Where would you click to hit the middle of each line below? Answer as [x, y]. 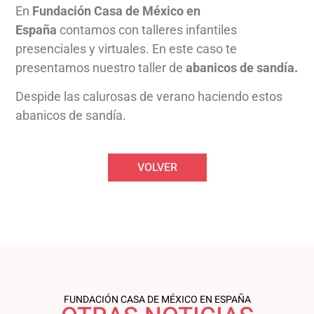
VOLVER [157, 167]
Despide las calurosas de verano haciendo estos [149, 97]
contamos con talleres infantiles [147, 30]
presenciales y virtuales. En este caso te [126, 49]
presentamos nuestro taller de [101, 68]
